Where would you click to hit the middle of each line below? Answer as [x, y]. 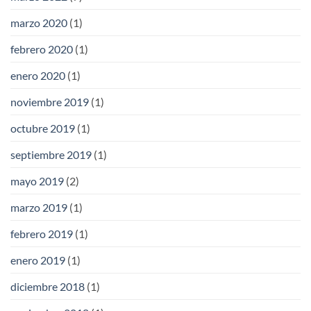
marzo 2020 [39, 22]
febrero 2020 [42, 49]
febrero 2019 [42, 233]
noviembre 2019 [50, 101]
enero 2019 [38, 260]
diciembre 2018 [48, 286]
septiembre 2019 [51, 154]
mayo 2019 [37, 180]
